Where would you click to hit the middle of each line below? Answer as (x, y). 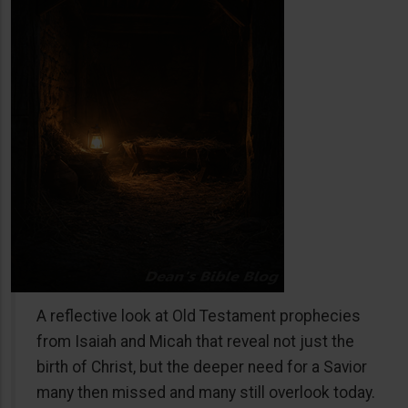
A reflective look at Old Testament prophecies (199, 316)
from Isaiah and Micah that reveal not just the (195, 341)
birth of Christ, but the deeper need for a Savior (202, 367)
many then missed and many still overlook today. (206, 392)
